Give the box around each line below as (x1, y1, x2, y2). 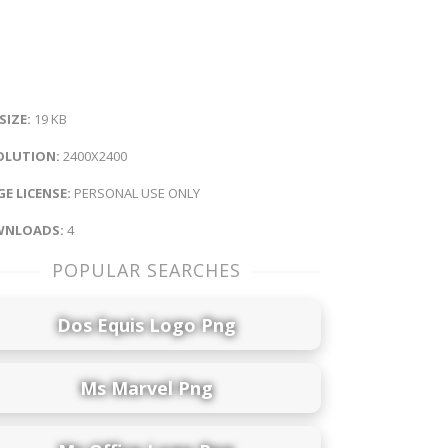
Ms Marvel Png (79, 375, 213, 400)
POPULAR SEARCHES (51, 258, 241, 283)
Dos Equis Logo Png (56, 312, 236, 337)
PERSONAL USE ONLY (71, 184, 200, 203)
